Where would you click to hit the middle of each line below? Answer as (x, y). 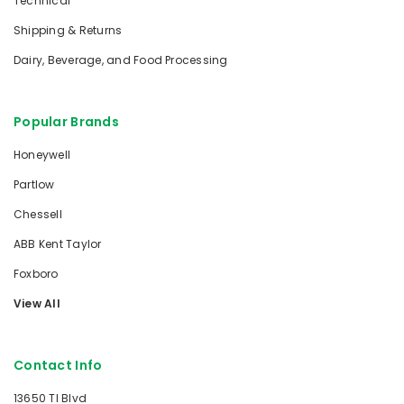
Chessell (38, 215)
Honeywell (42, 155)
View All (37, 304)
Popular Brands (66, 122)
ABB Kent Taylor (58, 244)
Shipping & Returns (68, 31)
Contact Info (58, 366)
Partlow (34, 185)
